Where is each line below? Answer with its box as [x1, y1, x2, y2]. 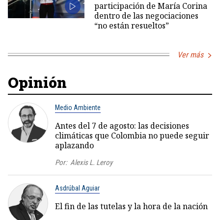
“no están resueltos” [94, 20, 169, 31]
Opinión [8, 72, 67, 92]
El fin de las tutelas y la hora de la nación [55, 200, 208, 212]
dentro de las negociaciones [94, 10, 198, 21]
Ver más [177, 50, 203, 59]
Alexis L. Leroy [70, 158, 112, 167]
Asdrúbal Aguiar [55, 184, 100, 192]
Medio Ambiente [55, 103, 101, 111]
